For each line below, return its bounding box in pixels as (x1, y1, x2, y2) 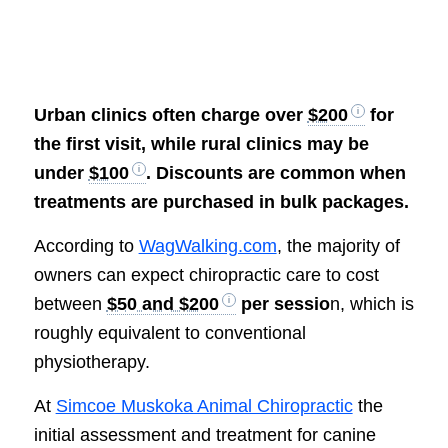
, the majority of (276, 235, 400, 256)
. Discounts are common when (145, 162, 406, 183)
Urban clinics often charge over (33, 104, 308, 125)
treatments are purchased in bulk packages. (33, 191, 409, 212)
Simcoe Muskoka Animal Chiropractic (55, 396, 353, 417)
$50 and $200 (106, 293, 219, 314)
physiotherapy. (33, 351, 150, 372)
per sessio (235, 293, 330, 314)
